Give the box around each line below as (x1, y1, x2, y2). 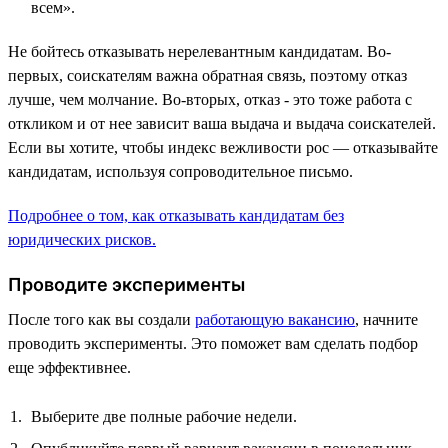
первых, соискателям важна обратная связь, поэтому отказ (8, 66, 407, 84)
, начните (355, 310, 418, 328)
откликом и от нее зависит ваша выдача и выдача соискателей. (8, 114, 436, 132)
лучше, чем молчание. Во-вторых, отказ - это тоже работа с (8, 90, 412, 108)
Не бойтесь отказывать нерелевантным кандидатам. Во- (8, 42, 391, 60)
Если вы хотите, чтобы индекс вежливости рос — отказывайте (8, 138, 438, 156)
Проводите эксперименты (8, 273, 245, 295)
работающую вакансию (195, 310, 355, 328)
